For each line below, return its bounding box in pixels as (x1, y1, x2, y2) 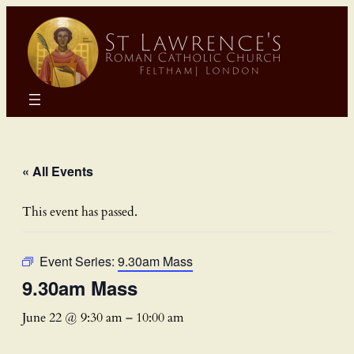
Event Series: (40, 251, 118, 270)
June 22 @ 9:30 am (22, 308, 122, 326)
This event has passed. (22, 202, 137, 220)
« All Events (22, 161, 93, 180)
